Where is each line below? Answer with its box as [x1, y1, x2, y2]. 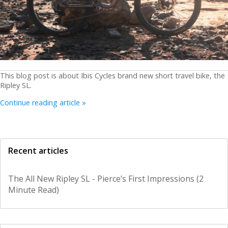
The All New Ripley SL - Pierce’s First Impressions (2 [8, 173, 204, 184]
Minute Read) [8, 184, 59, 195]
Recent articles [8, 145, 68, 156]
